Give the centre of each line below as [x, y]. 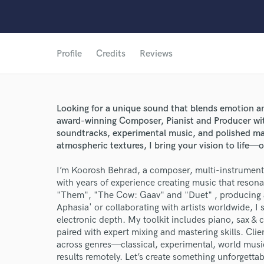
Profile [69, 54]
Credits [111, 54]
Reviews [156, 54]
